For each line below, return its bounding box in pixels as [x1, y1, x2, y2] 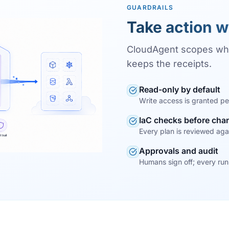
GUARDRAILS [127, 3, 173, 11]
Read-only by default [139, 84, 220, 95]
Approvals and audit [139, 145, 218, 156]
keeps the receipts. [127, 58, 212, 69]
